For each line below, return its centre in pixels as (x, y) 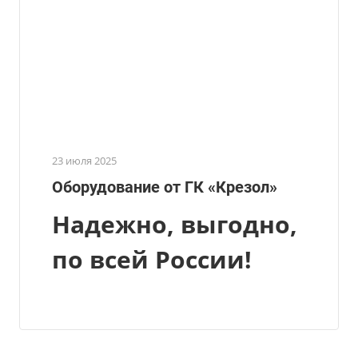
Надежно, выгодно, (175, 224)
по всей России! (152, 259)
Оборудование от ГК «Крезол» (165, 187)
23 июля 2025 (84, 160)
